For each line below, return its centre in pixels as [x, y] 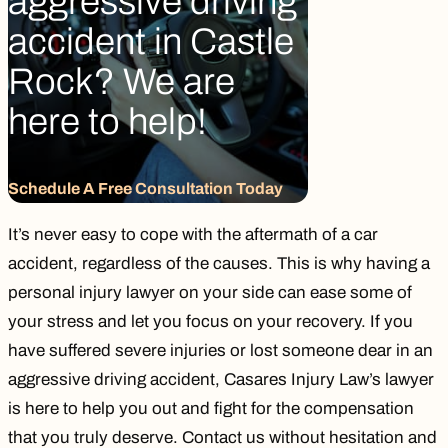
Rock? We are [121, 82]
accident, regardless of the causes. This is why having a [219, 264]
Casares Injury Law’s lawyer [329, 380]
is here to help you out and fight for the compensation [211, 409]
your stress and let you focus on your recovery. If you [210, 322]
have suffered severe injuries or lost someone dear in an [220, 351]
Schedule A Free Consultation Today [145, 189]
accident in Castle [151, 42]
